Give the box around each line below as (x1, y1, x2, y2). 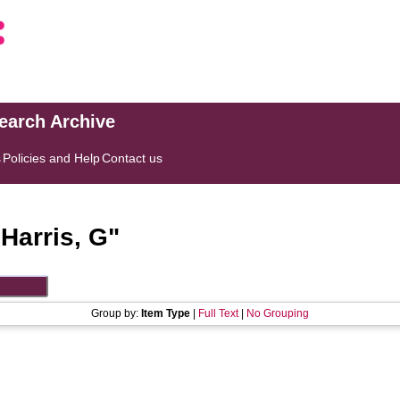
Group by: (91, 307, 141, 320)
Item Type (141, 307, 190, 320)
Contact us (102, 151, 163, 165)
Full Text (198, 307, 238, 320)
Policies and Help (3, 151, 101, 165)
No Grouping (246, 307, 309, 320)
